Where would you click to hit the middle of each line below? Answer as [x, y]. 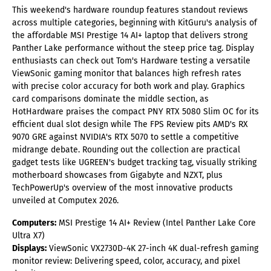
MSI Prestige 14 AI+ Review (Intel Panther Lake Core [156, 223]
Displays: [29, 249]
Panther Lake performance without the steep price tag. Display [133, 48]
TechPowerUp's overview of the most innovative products [122, 188]
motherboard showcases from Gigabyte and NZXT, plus [117, 175]
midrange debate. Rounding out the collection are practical [126, 150]
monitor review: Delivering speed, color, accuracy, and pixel [126, 261]
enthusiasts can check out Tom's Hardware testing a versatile [131, 61]
